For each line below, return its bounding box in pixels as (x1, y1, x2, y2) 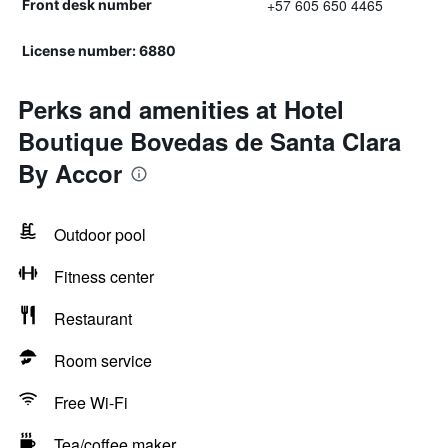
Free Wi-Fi (54, 391, 128, 414)
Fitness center (54, 265, 154, 288)
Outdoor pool (54, 223, 146, 246)
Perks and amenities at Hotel (18, 92, 344, 126)
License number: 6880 (22, 42, 176, 59)
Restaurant (54, 307, 132, 330)
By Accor (18, 156, 122, 190)
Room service (54, 349, 152, 372)
